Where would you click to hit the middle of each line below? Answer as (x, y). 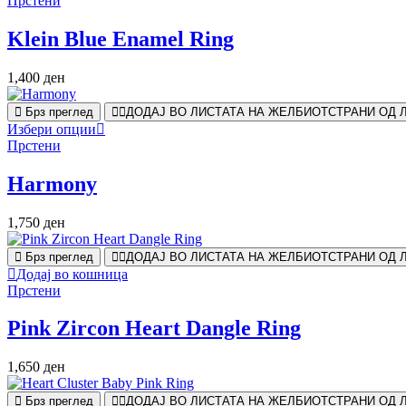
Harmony (52, 184)
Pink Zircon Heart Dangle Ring (154, 329)
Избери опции (52, 129)
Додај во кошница (72, 274)
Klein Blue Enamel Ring (121, 39)
